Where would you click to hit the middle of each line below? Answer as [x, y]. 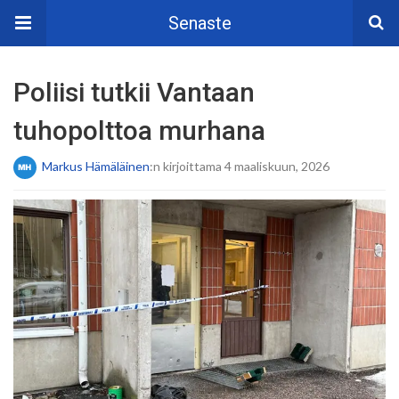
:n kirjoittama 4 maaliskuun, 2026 [240, 166]
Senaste [199, 23]
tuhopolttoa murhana [139, 130]
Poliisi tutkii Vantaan [134, 92]
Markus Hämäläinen [96, 166]
